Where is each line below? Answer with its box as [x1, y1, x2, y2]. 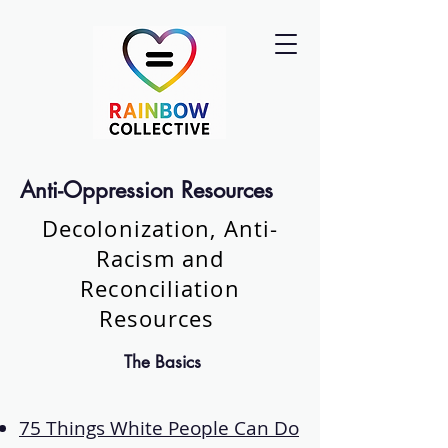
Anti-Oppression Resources [20, 176, 273, 204]
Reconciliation [80, 274, 240, 303]
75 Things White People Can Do [19, 415, 299, 441]
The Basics [119, 351, 201, 373]
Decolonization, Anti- [41, 214, 279, 243]
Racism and [95, 244, 225, 273]
